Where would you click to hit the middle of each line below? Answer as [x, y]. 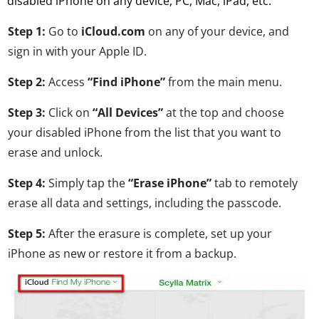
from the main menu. [224, 82]
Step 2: [27, 82]
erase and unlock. [55, 153]
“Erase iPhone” [170, 183]
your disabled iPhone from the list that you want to [145, 133]
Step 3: [27, 113]
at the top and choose [224, 113]
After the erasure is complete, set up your [159, 234]
